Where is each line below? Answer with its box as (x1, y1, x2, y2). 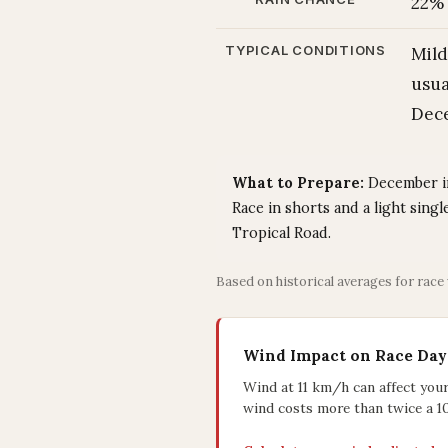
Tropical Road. (232, 224, 331, 242)
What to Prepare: (232, 174, 364, 192)
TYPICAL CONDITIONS (224, 42, 387, 58)
